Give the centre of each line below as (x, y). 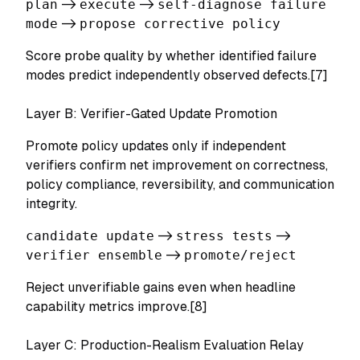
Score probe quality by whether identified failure (171, 56)
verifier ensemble (94, 255)
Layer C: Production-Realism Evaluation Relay (165, 345)
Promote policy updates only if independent (156, 146)
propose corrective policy (180, 24)
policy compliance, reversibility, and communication (180, 184)
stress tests (224, 236)
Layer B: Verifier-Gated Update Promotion (151, 114)
